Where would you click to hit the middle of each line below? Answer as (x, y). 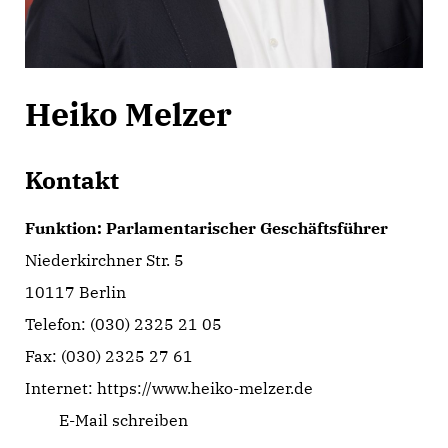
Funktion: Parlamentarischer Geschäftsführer (206, 228)
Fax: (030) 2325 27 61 (109, 356)
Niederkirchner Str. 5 (104, 260)
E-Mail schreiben (121, 420)
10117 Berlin (75, 292)
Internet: (61, 388)
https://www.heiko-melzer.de (205, 388)
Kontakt (72, 180)
